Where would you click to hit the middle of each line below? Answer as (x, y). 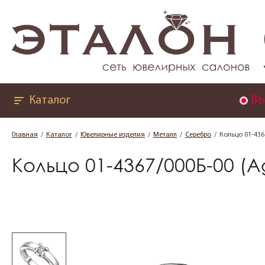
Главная (25, 135)
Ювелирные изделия (113, 135)
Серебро (198, 135)
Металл (165, 135)
